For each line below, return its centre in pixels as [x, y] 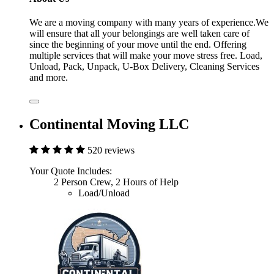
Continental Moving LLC [109, 124]
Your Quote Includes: [71, 171]
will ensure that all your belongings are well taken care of [139, 34]
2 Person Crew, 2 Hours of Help [116, 182]
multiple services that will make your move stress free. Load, [146, 56]
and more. [49, 78]
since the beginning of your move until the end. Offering [138, 45]
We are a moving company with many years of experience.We [149, 23]
